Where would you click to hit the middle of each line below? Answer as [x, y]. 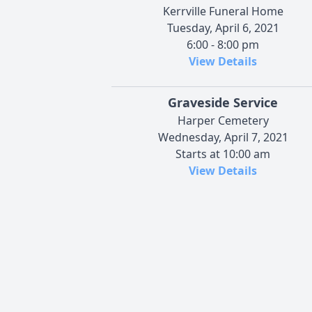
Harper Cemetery [223, 120]
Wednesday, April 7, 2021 [223, 137]
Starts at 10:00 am [223, 154]
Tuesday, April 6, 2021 [223, 28]
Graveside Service [223, 102]
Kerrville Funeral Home [223, 11]
